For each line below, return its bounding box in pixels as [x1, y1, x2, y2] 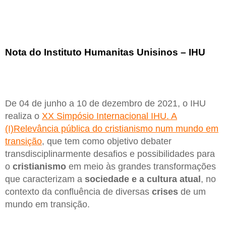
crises [152, 187, 178, 197]
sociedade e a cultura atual [85, 174, 201, 185]
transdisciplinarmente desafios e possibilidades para [5, 149, 215, 159]
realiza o [5, 111, 42, 122]
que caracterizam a [5, 174, 85, 185]
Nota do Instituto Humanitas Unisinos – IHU [5, 47, 205, 58]
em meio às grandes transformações [66, 161, 216, 172]
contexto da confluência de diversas [5, 187, 152, 197]
